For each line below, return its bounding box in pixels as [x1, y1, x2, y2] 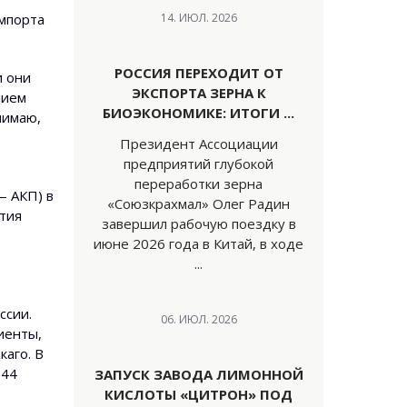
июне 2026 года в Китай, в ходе [94, 234, 303, 253]
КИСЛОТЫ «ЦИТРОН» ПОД [104, 385, 293, 403]
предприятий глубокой [124, 154, 273, 173]
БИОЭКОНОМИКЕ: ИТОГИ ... [103, 104, 294, 122]
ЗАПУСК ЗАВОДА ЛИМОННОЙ [94, 365, 303, 383]
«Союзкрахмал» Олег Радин [107, 194, 290, 213]
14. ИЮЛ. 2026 [160, 10, 237, 25]
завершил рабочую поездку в [101, 214, 296, 233]
